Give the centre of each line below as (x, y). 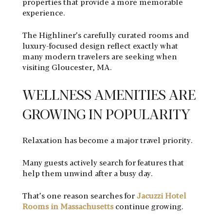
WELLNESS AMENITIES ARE (109, 94)
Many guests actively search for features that (103, 162)
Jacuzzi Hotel (162, 195)
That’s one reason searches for (80, 195)
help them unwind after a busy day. (88, 173)
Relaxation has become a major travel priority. (108, 140)
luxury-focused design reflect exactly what (100, 45)
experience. (44, 12)
